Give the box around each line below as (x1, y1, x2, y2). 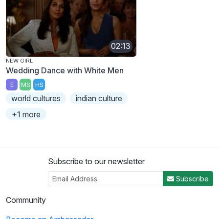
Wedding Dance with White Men (6, 65, 124, 75)
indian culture (75, 93, 122, 104)
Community (6, 195, 46, 205)
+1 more (12, 109, 41, 120)
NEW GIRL (6, 57, 33, 64)
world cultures (11, 93, 61, 104)
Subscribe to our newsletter (48, 156, 145, 167)
